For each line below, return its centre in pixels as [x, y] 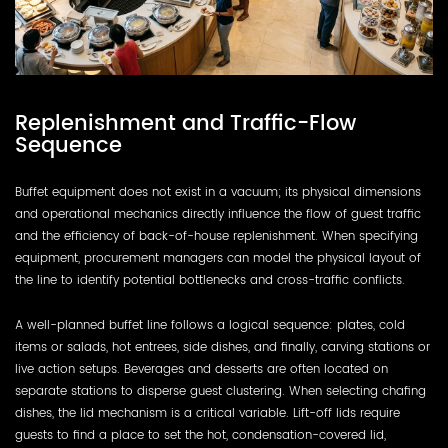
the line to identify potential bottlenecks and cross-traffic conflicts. [210, 279]
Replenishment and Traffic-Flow [185, 123]
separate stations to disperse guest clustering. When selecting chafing [220, 390]
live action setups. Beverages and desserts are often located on [201, 368]
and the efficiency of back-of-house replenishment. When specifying [216, 235]
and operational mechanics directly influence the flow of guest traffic [218, 213]
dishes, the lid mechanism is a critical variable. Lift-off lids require [207, 412]
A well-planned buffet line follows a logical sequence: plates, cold [210, 324]
